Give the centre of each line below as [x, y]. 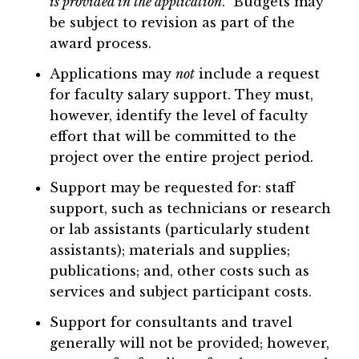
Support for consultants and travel [171, 323]
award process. [101, 44]
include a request [258, 74]
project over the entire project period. [182, 157]
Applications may [113, 74]
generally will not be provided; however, [190, 343]
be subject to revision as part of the [173, 23]
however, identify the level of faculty [179, 116]
